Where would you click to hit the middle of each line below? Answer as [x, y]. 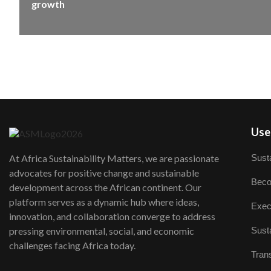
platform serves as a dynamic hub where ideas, [104, 202]
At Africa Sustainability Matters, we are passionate [114, 158]
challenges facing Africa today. [73, 246]
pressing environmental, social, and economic [102, 231]
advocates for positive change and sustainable [104, 173]
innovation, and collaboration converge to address [112, 217]
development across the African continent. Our [105, 188]
